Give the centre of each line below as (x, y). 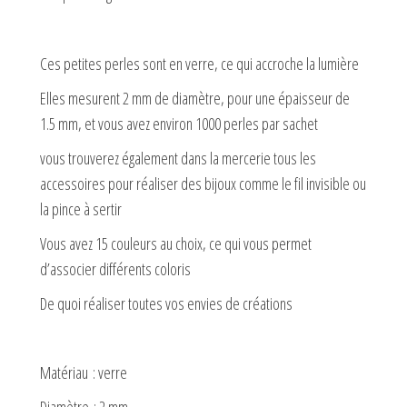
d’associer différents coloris (115, 268)
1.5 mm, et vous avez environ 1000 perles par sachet (179, 123)
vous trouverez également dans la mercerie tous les (178, 158)
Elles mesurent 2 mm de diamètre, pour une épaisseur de (195, 98)
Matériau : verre (84, 372)
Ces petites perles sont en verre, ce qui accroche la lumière (199, 63)
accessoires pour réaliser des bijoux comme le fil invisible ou (203, 183)
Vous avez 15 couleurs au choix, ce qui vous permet (176, 243)
